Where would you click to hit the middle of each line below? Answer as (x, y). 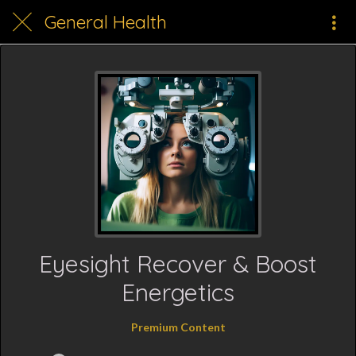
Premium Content (178, 327)
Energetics (178, 292)
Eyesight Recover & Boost (178, 264)
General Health (106, 22)
